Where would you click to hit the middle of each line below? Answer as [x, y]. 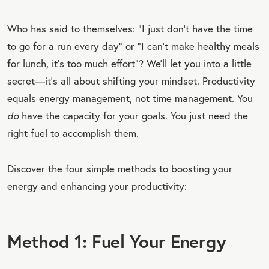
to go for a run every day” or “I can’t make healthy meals [133, 46]
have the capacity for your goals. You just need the [135, 115]
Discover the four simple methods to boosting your [120, 168]
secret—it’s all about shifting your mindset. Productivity [131, 80]
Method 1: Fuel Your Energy [117, 241]
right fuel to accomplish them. [73, 133]
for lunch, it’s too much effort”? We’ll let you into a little [129, 63]
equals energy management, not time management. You [130, 98]
